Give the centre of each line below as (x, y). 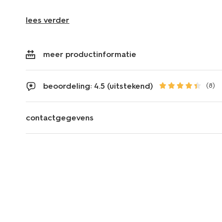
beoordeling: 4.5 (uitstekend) (98, 86)
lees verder (48, 20)
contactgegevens (60, 117)
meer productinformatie (90, 54)
